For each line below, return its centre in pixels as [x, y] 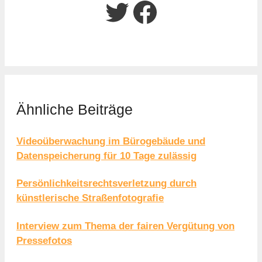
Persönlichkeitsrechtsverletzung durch [106, 184]
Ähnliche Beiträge [75, 110]
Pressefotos [44, 240]
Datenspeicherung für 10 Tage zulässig [106, 156]
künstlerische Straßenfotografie [90, 198]
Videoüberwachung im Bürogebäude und [111, 141]
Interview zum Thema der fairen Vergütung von [125, 226]
